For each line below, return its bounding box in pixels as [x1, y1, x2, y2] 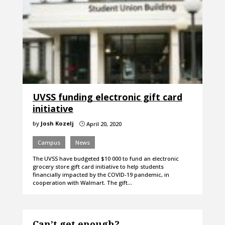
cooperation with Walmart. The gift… [32, 179, 132, 187]
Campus [37, 139, 60, 147]
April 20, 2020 [84, 120, 122, 128]
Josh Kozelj [40, 120, 74, 128]
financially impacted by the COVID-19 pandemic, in [32, 171, 169, 179]
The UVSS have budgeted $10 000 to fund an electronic [32, 155, 179, 163]
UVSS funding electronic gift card [32, 91, 182, 103]
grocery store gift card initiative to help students [32, 163, 164, 171]
